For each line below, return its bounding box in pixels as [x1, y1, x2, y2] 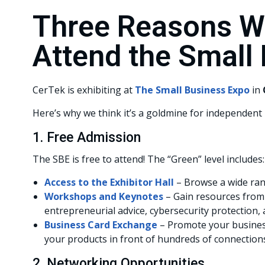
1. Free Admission [33, 130, 141, 146]
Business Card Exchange [44, 218, 157, 231]
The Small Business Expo [135, 83, 250, 96]
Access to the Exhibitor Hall [44, 176, 174, 189]
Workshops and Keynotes [44, 190, 163, 203]
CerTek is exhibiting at [33, 83, 135, 96]
